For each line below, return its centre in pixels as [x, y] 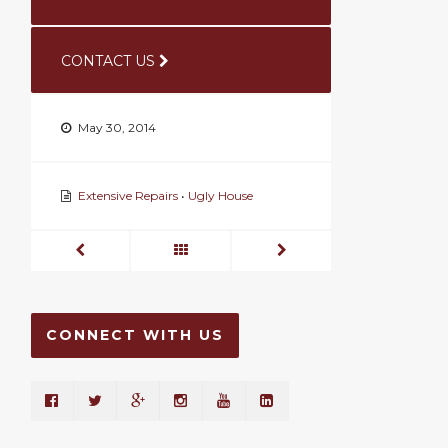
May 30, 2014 [115, 127]
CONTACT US [109, 61]
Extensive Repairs [127, 195]
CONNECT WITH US [134, 335]
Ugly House [220, 195]
